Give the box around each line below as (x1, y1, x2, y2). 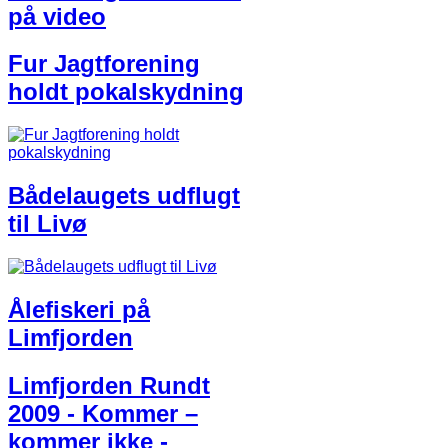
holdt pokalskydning (8, 78, 244, 106)
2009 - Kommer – (8, 399, 198, 427)
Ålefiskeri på (8, 296, 150, 324)
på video (8, 2, 106, 30)
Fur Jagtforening (8, 50, 200, 78)
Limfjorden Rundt (8, 371, 210, 399)
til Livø (8, 210, 87, 238)
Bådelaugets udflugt (8, 182, 240, 210)
